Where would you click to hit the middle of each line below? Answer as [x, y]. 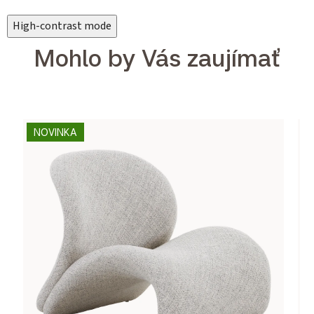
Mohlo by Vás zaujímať [157, 57]
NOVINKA [55, 132]
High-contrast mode [62, 26]
